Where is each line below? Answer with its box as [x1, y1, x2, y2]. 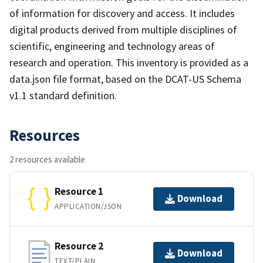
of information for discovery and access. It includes [9, 6, 235, 20]
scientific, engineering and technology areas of [9, 39, 215, 53]
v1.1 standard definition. [9, 88, 117, 102]
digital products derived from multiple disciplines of [9, 22, 237, 36]
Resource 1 [55, 185, 103, 198]
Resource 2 [55, 240, 103, 253]
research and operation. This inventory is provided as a [9, 55, 248, 69]
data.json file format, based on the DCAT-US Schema [9, 72, 241, 86]
